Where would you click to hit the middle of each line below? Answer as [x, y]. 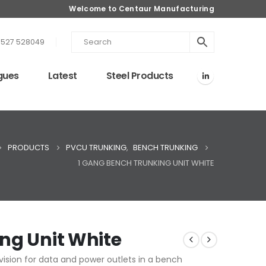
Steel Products [140, 76]
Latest [62, 76]
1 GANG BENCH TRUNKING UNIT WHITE [146, 163]
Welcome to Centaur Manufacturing [142, 9]
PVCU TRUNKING [96, 148]
